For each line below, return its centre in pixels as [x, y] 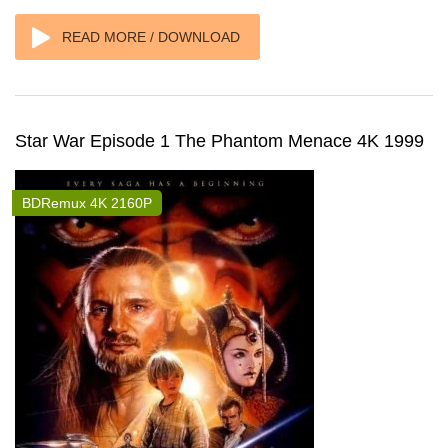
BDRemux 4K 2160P [87, 203]
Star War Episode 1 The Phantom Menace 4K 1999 [219, 141]
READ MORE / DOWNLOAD [151, 37]
